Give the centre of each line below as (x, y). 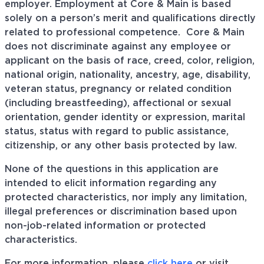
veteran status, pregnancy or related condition (118, 89)
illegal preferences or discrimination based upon (121, 212)
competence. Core (164, 33)
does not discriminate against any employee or (118, 47)
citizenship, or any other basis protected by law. (121, 146)
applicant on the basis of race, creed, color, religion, (130, 61)
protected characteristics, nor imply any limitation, (126, 198)
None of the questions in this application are (112, 169)
